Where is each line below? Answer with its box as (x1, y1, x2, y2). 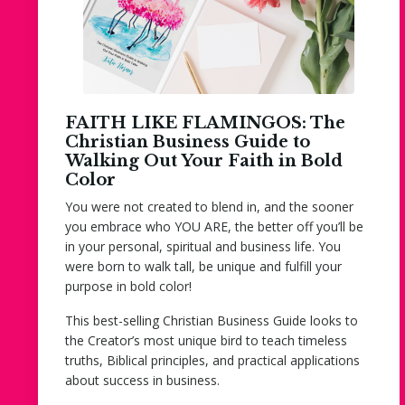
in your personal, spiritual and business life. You (65, 237, 341, 255)
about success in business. (65, 371, 220, 389)
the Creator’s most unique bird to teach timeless (65, 331, 347, 349)
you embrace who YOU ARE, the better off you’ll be (65, 217, 363, 235)
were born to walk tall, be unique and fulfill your (65, 257, 342, 275)
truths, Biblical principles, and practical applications (65, 351, 360, 369)
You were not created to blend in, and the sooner (65, 197, 353, 215)
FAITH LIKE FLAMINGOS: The (65, 112, 345, 133)
